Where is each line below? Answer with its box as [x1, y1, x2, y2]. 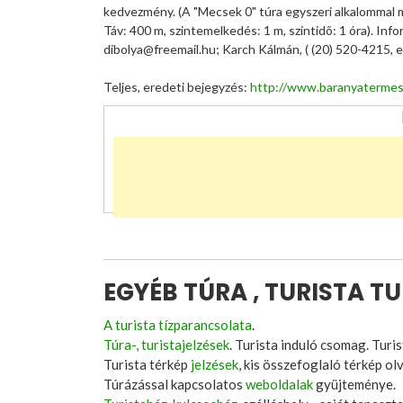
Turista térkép [103, 356, 191, 372]
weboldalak [246, 376, 313, 392]
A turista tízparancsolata [103, 317, 252, 333]
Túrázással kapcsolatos [103, 376, 246, 392]
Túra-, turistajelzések [103, 336, 229, 353]
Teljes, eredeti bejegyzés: [103, 79, 250, 94]
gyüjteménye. [313, 376, 396, 392]
